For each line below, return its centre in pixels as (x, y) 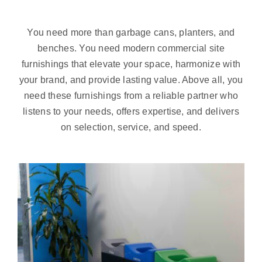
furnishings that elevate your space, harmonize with (131, 64)
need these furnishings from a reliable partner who (131, 96)
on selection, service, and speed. (131, 127)
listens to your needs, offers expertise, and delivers (131, 112)
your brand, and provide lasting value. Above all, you (131, 80)
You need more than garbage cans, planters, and (131, 33)
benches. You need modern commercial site (131, 49)
